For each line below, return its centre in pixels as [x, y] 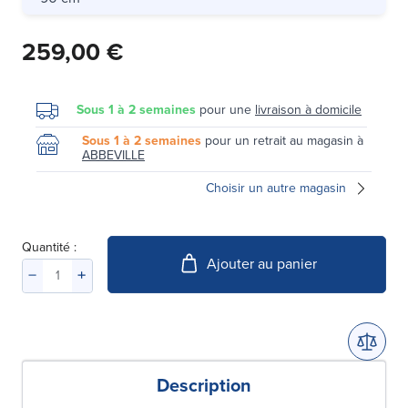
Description [204, 385]
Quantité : [49, 247]
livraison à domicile [308, 109]
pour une [225, 109]
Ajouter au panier [261, 264]
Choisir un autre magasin [276, 188]
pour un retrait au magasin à [282, 140]
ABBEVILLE [113, 155]
